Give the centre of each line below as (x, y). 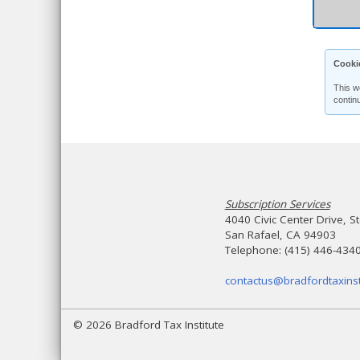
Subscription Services (277, 204)
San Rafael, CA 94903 (280, 235)
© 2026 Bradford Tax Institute (149, 325)
